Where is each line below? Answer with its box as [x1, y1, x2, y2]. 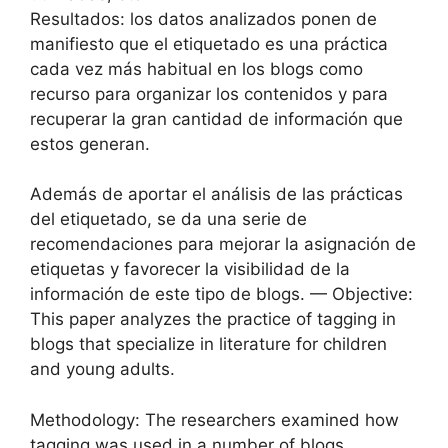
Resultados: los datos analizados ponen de [30, 8, 377, 29]
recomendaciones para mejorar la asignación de [30, 234, 416, 255]
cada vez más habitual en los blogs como [30, 58, 363, 79]
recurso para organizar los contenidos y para [30, 83, 388, 104]
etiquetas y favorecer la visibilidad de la [30, 259, 350, 280]
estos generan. [30, 133, 150, 154]
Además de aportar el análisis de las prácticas [30, 184, 403, 205]
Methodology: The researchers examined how [30, 409, 399, 430]
